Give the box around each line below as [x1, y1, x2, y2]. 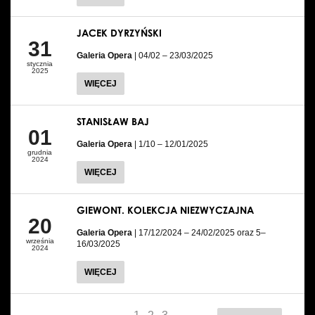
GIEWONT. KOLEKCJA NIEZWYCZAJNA [77, 203, 254, 216]
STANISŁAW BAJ [77, 115, 149, 127]
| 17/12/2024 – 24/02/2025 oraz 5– [134, 227, 266, 238]
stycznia [27, 59, 53, 67]
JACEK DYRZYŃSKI [77, 26, 162, 39]
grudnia [27, 148, 52, 156]
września [25, 236, 54, 245]
